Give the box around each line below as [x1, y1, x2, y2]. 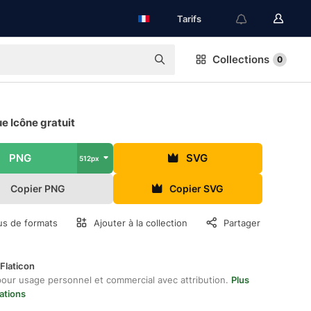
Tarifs [177, 13, 201, 24]
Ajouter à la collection [94, 217, 188, 228]
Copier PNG [10, 183, 66, 194]
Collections [212, 53, 269, 66]
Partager [223, 217, 260, 228]
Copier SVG [169, 183, 224, 194]
